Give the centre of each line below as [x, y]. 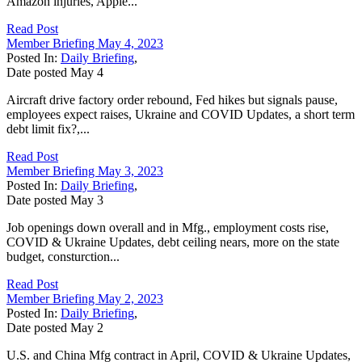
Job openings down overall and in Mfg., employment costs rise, [168, 227]
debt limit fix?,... [48, 128]
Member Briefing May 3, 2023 [85, 170]
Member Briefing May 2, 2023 [85, 298]
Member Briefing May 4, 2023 [85, 43]
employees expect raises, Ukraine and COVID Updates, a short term [181, 114]
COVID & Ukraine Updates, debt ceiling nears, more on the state [173, 242]
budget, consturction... [63, 256]
